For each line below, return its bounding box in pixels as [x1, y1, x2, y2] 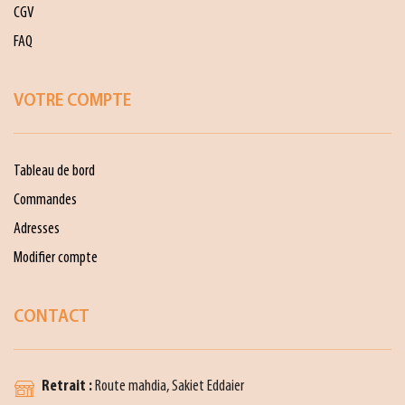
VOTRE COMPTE [14, 92, 131, 110]
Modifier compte [14, 250, 98, 268]
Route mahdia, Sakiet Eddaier [92, 377, 244, 395]
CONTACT [14, 309, 89, 327]
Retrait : [42, 377, 92, 395]
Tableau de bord [14, 163, 95, 181]
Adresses [14, 221, 60, 239]
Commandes [14, 192, 77, 210]
